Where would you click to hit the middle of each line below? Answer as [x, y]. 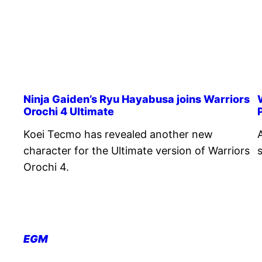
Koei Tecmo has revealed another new [118, 134]
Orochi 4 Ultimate [69, 111]
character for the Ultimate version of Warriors [137, 150]
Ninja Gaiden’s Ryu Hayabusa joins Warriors [137, 99]
